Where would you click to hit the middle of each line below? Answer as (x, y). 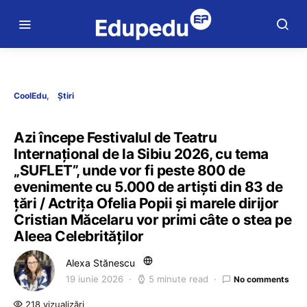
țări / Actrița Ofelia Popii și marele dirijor (146, 203)
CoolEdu (30, 96)
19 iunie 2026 (95, 279)
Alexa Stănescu (100, 263)
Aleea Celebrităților (79, 236)
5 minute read (179, 279)
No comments (261, 279)
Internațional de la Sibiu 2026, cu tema (141, 154)
